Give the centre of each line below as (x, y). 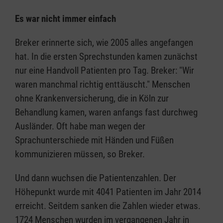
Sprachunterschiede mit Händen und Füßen (94, 140)
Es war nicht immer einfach (65, 18)
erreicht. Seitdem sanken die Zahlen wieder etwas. (108, 206)
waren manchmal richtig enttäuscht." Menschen (103, 84)
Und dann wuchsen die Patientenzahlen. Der (96, 178)
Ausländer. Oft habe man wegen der (80, 126)
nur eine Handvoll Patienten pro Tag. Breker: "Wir (105, 70)
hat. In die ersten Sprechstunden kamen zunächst (106, 56)
